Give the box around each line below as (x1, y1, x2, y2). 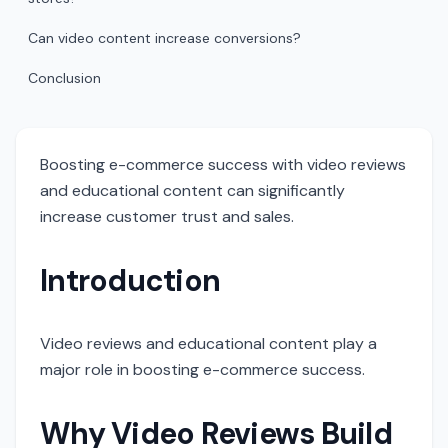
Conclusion (28, 69, 101, 87)
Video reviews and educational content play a (40, 333, 377, 354)
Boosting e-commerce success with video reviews (40, 154, 406, 175)
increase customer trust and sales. (40, 206, 294, 227)
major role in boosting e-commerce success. (40, 359, 365, 380)
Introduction (40, 261, 220, 300)
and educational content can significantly (40, 180, 345, 201)
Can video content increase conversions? (28, 29, 301, 47)
